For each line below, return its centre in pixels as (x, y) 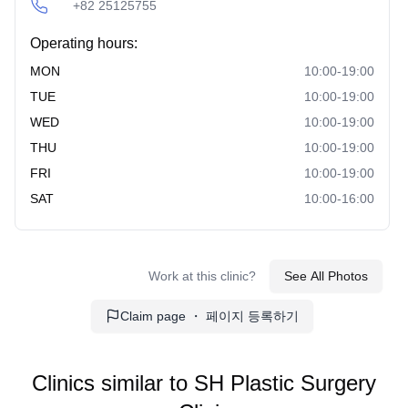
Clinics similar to (113, 383)
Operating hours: (84, 43)
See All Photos (326, 276)
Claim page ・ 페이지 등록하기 (209, 316)
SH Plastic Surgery (285, 383)
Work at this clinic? (202, 276)
